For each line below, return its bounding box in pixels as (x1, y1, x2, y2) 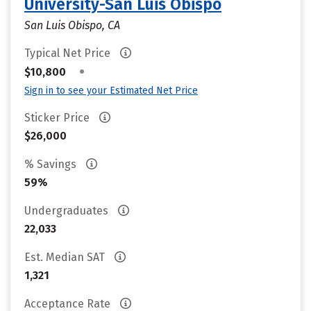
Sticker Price (24, 111, 92, 124)
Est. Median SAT (24, 251, 108, 264)
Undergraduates (24, 204, 111, 217)
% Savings (24, 158, 79, 171)
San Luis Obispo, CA (24, 19, 120, 32)
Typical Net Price (24, 47, 113, 60)
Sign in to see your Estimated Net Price (24, 85, 198, 96)
